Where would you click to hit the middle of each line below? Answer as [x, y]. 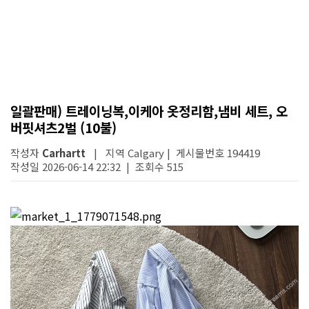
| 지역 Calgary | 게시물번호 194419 [173, 153]
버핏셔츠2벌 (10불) [63, 127]
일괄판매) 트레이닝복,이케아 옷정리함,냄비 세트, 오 [149, 111]
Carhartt [64, 153]
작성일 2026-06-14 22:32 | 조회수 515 [97, 167]
